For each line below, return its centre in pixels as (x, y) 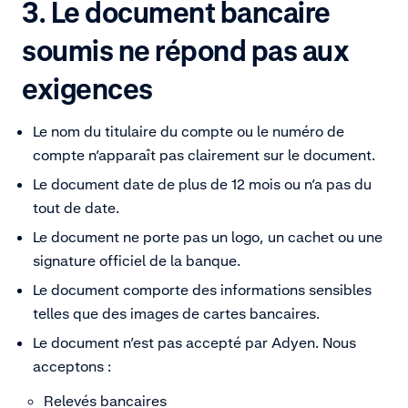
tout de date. (78, 208)
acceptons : (72, 367)
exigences (90, 89)
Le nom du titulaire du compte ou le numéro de (189, 132)
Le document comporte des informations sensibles (202, 290)
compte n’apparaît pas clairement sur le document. (206, 155)
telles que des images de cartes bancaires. (176, 314)
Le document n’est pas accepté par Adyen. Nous (194, 343)
